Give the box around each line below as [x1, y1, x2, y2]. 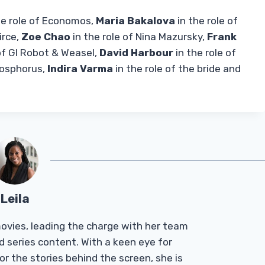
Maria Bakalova [96, 15, 175, 27]
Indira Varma [47, 63, 113, 75]
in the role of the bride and [113, 63, 241, 75]
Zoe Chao [21, 31, 70, 43]
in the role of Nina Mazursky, [70, 31, 207, 43]
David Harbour [99, 47, 173, 59]
